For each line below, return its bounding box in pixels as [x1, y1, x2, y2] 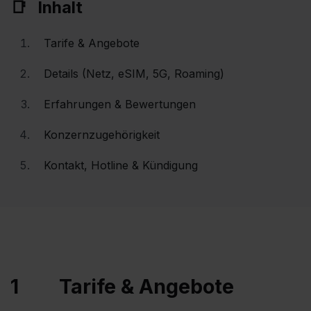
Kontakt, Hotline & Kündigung [44, 158, 198, 172]
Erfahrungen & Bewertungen [44, 97, 196, 111]
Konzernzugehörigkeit [44, 128, 160, 142]
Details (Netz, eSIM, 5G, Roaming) [44, 67, 224, 81]
